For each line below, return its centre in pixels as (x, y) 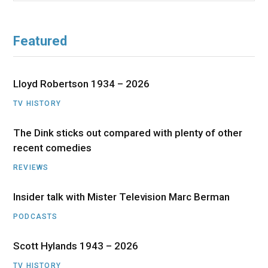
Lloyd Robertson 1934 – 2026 (81, 83)
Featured (40, 41)
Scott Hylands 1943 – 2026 (76, 246)
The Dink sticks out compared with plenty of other (128, 133)
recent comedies (52, 147)
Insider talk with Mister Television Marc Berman (121, 197)
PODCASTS (36, 216)
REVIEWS (31, 167)
